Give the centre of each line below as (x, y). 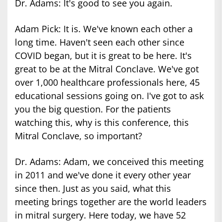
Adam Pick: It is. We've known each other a (104, 29)
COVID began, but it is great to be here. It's (103, 56)
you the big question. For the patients (93, 109)
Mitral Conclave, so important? (79, 136)
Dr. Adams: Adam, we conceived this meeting (109, 162)
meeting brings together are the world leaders (111, 202)
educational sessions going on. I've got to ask (109, 96)
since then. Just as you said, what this (93, 189)
